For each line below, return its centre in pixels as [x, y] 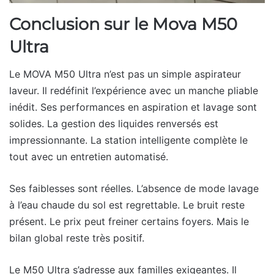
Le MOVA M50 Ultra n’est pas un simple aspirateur [125, 74]
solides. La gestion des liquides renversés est [114, 124]
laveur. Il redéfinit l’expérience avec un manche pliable [134, 91]
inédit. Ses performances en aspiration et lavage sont [133, 107]
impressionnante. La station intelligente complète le [128, 140]
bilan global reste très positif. [77, 238]
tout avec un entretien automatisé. [89, 157]
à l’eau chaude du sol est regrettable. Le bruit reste [127, 205]
